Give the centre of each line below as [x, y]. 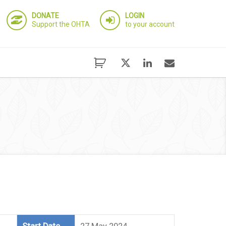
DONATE [45, 16]
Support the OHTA [61, 24]
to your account [150, 24]
